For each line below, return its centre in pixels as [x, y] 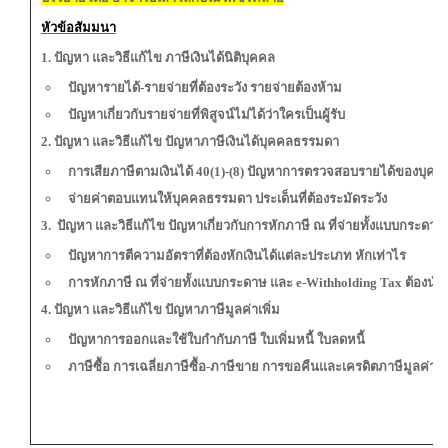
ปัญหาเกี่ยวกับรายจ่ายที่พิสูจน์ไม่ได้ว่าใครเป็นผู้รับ [206, 114]
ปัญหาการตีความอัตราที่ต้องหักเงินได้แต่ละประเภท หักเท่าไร [238, 255]
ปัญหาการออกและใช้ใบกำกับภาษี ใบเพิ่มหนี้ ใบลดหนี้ [216, 339]
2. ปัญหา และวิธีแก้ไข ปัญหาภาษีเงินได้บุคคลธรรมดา [191, 141]
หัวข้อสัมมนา [78, 27]
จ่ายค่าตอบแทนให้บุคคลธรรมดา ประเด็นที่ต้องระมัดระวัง [227, 198]
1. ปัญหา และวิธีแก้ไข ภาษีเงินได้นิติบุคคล [158, 57]
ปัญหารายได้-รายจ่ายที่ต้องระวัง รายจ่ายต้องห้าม [205, 87]
